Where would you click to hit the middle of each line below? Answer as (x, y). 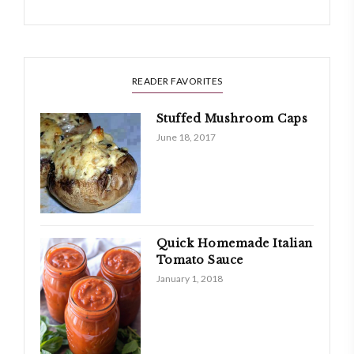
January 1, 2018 (189, 278)
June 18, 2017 (186, 137)
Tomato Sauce (200, 260)
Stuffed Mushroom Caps (232, 118)
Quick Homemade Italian (234, 243)
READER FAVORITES (177, 81)
